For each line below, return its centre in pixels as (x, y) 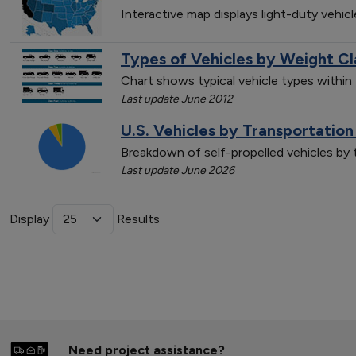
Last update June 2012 (177, 99)
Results (137, 219)
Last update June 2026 (178, 170)
